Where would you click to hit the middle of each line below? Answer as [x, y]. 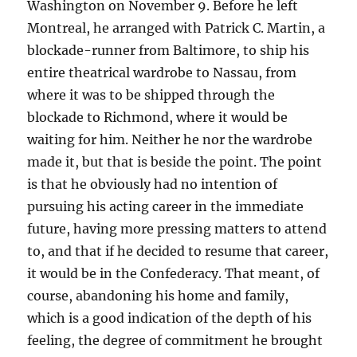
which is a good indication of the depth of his [170, 318]
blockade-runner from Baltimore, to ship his [169, 50]
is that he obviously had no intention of [153, 184]
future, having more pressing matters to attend [177, 229]
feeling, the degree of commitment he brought [175, 340]
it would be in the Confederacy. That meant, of [174, 273]
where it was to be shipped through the [151, 95]
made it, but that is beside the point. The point [175, 162]
